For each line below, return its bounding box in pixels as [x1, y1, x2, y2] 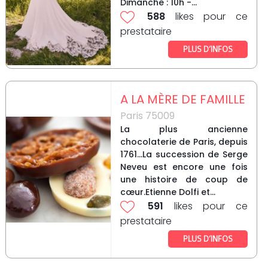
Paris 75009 [120, 109, 175, 123]
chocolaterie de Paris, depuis [120, 136, 248, 148]
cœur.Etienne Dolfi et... [120, 186, 215, 199]
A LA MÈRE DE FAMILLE [120, 91, 245, 108]
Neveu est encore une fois [120, 161, 248, 173]
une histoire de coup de [120, 173, 248, 186]
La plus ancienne [120, 123, 248, 136]
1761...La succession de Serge [120, 148, 248, 161]
